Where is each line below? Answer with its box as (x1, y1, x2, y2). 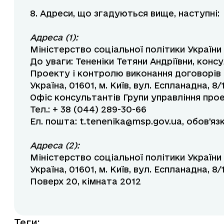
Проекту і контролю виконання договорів (30, 68, 221, 78)
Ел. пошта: (30, 116, 79, 126)
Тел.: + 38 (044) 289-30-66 (30, 104, 146, 114)
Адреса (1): (30, 32, 78, 42)
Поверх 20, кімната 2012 (30, 176, 141, 186)
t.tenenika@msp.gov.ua (79, 116, 182, 126)
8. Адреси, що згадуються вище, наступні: (30, 8, 219, 18)
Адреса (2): (30, 140, 79, 150)
